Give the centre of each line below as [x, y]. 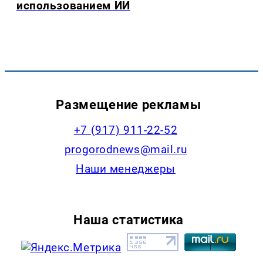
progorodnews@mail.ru [126, 150]
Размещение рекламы [129, 105]
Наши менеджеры [126, 169]
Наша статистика [128, 219]
